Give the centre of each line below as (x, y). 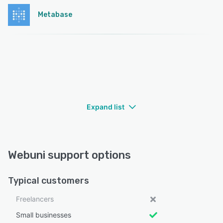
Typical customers (49, 180)
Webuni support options (69, 155)
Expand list (106, 107)
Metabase (55, 14)
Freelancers (35, 199)
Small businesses (44, 215)
